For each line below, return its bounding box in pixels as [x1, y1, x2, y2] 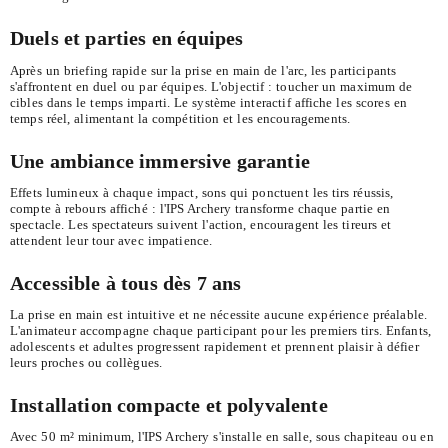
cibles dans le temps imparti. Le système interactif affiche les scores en [10, 94, 407, 110]
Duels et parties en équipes [10, 28, 244, 50]
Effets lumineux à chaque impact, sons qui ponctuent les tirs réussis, [10, 184, 394, 200]
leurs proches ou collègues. [10, 355, 163, 371]
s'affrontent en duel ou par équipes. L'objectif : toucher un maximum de [10, 78, 413, 94]
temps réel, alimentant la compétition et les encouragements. [10, 110, 351, 126]
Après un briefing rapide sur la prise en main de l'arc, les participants [10, 62, 397, 78]
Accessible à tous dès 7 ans [10, 272, 242, 294]
